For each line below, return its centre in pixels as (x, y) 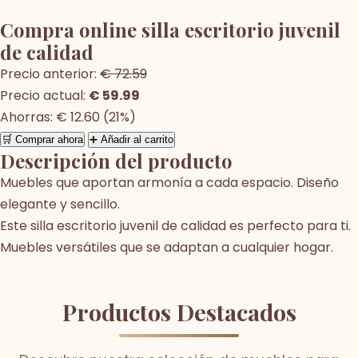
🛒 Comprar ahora (42, 139)
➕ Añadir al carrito (131, 139)
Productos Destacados (179, 311)
